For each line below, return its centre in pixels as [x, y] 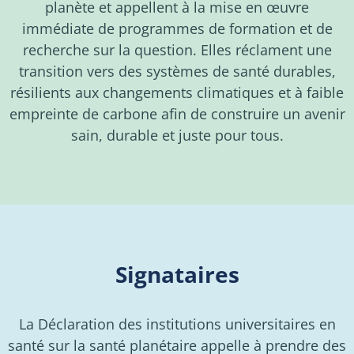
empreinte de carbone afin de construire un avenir [177, 114]
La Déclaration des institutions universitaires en [177, 324]
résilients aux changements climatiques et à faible [177, 93]
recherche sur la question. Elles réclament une [177, 50]
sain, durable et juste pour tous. [177, 136]
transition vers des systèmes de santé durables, [177, 72]
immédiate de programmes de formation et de [177, 29]
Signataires [177, 275]
